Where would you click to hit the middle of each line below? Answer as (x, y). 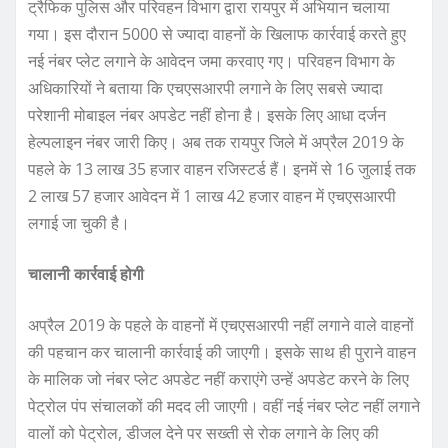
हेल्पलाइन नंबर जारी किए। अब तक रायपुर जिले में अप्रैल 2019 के (216, 141)
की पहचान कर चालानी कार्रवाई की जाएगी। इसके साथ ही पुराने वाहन (222, 351)
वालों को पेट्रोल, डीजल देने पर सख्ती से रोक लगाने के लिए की (203, 432)
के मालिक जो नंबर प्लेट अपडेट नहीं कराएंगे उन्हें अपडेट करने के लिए (218, 378)
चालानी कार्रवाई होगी (86, 273)
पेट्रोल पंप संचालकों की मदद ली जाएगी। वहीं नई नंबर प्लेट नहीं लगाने (224, 405)
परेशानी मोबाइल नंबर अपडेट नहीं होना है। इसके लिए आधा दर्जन (207, 114)
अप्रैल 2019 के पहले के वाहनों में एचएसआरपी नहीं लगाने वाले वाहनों (221, 324)
